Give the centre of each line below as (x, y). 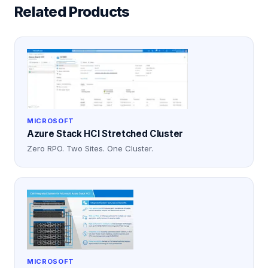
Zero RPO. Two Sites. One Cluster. (90, 149)
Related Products (72, 12)
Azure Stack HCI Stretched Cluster (105, 134)
